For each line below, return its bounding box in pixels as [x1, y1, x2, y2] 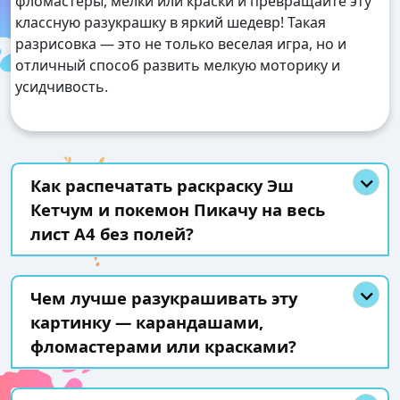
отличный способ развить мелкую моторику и [15, 55, 340, 76]
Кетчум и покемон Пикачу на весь [30, 198, 325, 221]
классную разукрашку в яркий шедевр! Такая [15, 12, 326, 33]
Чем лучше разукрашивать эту [30, 287, 297, 310]
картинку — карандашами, [30, 311, 263, 334]
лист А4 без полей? [30, 222, 194, 246]
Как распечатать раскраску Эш [30, 174, 294, 197]
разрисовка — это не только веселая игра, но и [15, 34, 346, 54]
